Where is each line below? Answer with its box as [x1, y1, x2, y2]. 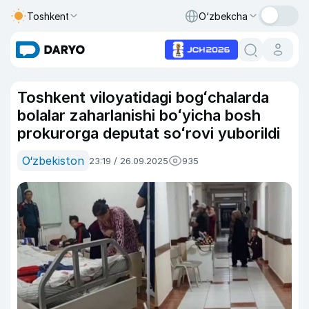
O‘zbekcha [199, 10, 248, 22]
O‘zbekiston [22, 154, 84, 168]
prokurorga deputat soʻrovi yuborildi [17, 124, 280, 142]
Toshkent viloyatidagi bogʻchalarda [17, 88, 269, 106]
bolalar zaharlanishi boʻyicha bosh [17, 106, 261, 124]
